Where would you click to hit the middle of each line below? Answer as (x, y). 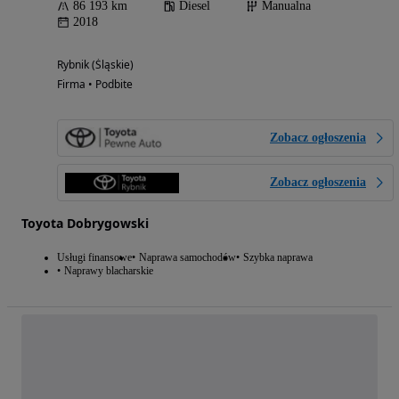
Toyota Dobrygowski (85, 224)
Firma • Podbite (95, 85)
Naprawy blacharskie (109, 271)
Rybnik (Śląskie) (95, 65)
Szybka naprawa (278, 258)
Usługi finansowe (94, 258)
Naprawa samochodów (187, 258)
